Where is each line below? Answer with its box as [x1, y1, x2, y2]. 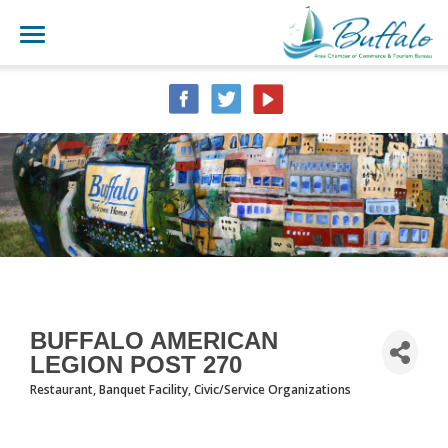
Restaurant [30, 380, 93, 397]
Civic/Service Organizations [194, 380, 351, 397]
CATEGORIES [30, 389, 137, 414]
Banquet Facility [99, 380, 188, 397]
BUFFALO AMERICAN [30, 326, 278, 354]
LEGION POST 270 [30, 350, 242, 378]
